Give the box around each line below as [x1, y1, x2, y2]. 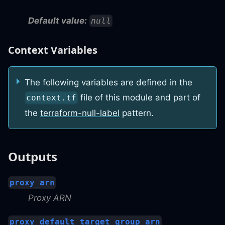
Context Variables [8, 43, 97, 57]
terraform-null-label [40, 108, 120, 119]
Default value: [28, 15, 87, 26]
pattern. [120, 108, 154, 119]
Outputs [8, 148, 57, 165]
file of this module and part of [78, 92, 201, 103]
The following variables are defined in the [25, 77, 192, 88]
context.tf [26, 93, 77, 103]
